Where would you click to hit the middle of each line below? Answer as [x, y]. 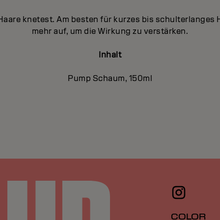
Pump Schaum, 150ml [110, 78]
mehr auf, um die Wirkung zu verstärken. [110, 31]
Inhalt [110, 55]
